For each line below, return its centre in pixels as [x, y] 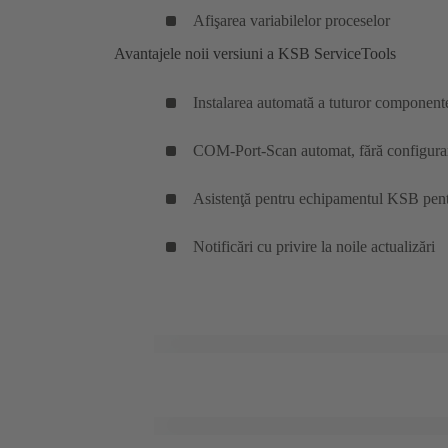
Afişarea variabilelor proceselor [291, 21]
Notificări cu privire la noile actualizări [314, 247]
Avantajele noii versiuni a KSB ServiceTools [255, 54]
